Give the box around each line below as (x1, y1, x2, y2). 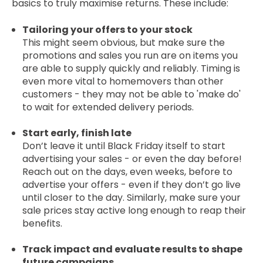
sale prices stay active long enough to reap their (22, 203, 246, 217)
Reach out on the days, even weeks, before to (22, 164, 232, 178)
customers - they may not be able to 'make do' (22, 87, 241, 101)
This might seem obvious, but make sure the (22, 35, 225, 49)
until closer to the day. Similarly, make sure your (22, 190, 241, 204)
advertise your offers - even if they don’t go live (22, 177, 241, 191)
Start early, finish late (22, 126, 131, 140)
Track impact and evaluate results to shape (22, 242, 242, 256)
